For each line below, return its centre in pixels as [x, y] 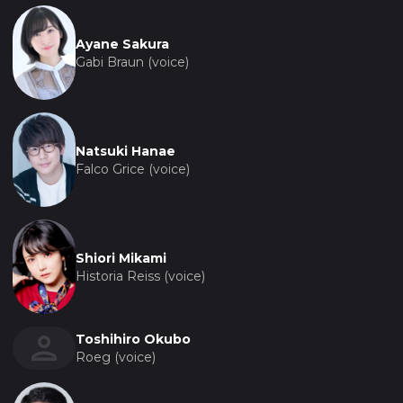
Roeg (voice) [116, 358]
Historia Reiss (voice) [140, 276]
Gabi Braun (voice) [132, 62]
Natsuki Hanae [125, 151]
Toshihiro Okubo [133, 340]
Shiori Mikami [121, 258]
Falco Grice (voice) [133, 169]
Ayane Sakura [122, 44]
